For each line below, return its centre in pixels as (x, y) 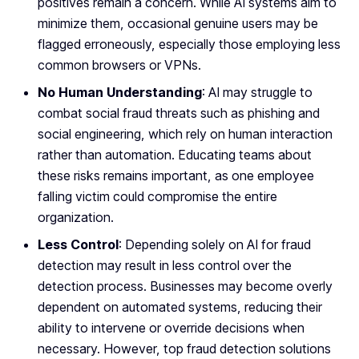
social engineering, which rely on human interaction (185, 134)
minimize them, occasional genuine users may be (178, 24)
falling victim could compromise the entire (157, 197)
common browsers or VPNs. (119, 65)
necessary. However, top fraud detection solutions (184, 349)
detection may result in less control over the (165, 266)
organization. (76, 218)
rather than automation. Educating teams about (175, 155)
